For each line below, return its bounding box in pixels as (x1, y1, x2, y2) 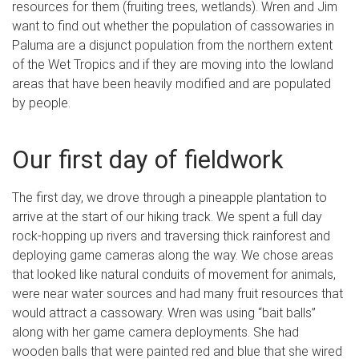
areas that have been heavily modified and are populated (12, 76, 331, 92)
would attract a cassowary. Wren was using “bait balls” (12, 305, 316, 321)
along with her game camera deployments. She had (12, 325, 299, 341)
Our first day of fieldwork (12, 145, 284, 175)
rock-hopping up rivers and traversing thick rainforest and (12, 228, 330, 244)
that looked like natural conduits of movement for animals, (12, 267, 336, 283)
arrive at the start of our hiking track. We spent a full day (12, 209, 322, 225)
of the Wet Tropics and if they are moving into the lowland (12, 57, 333, 73)
